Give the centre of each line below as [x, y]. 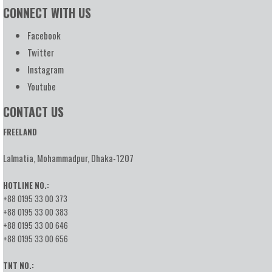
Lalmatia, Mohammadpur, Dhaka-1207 [68, 158]
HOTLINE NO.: [26, 185]
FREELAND [20, 132]
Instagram [46, 69]
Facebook [44, 35]
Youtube [42, 86]
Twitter [41, 52]
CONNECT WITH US [47, 13]
